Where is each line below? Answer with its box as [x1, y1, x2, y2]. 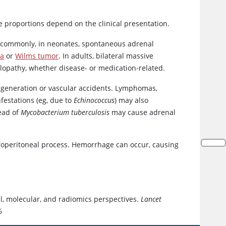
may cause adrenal [109, 107, 176, 118]
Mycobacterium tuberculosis [21, 107, 110, 118]
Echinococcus [74, 95, 115, 105]
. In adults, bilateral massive [59, 51, 154, 61]
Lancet [141, 194, 162, 204]
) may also [115, 95, 149, 105]
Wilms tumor [15, 51, 59, 61]
